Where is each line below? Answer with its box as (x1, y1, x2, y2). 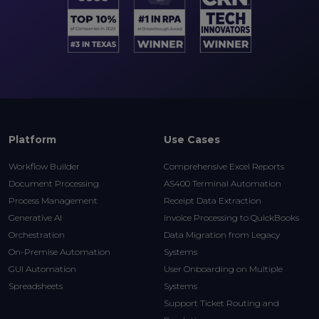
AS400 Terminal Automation (164, 177, 281, 189)
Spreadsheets (9, 280, 63, 291)
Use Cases (164, 132, 220, 146)
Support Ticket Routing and (164, 297, 279, 308)
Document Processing (9, 177, 99, 189)
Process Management (9, 194, 98, 206)
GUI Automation (9, 263, 76, 274)
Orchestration (9, 229, 65, 240)
